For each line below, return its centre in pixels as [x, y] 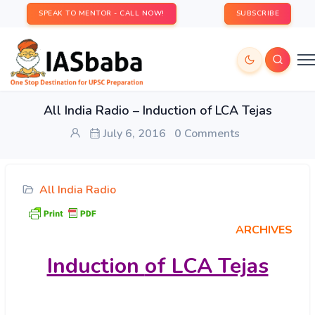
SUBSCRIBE [257, 13]
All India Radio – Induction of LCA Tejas [157, 110]
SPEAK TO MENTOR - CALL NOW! [102, 13]
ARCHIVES [264, 230]
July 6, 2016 [133, 134]
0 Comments [207, 134]
